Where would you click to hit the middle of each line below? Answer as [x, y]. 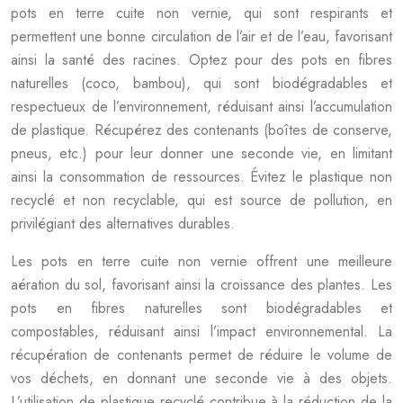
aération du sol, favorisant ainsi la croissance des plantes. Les [201, 285]
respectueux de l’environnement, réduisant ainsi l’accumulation [201, 107]
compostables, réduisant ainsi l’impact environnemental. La [201, 331]
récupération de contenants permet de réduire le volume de [201, 355]
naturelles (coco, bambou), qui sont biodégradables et [201, 83]
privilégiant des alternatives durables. [123, 224]
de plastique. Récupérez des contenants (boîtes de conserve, [201, 130]
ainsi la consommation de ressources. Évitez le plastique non [201, 177]
